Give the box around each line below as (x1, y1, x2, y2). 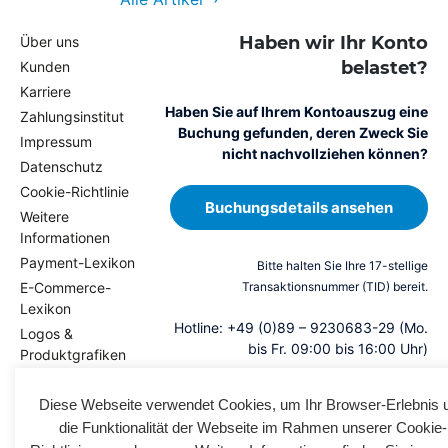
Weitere (20, 208, 69, 226)
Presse (20, 396, 64, 414)
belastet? (340, 57, 428, 80)
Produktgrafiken (20, 346, 126, 364)
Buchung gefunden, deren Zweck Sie (177, 124, 428, 142)
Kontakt (20, 421, 70, 439)
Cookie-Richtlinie (20, 183, 129, 201)
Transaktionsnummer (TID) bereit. (241, 279, 428, 295)
